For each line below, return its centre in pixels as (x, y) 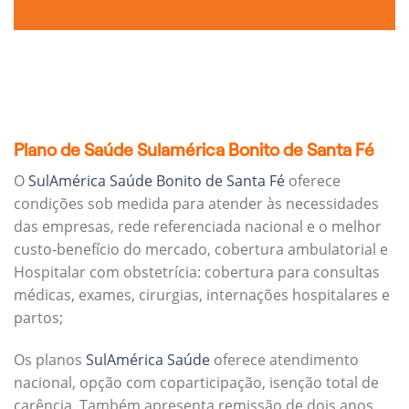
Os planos (50, 359)
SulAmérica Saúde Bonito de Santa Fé (157, 181)
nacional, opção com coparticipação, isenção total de (196, 382)
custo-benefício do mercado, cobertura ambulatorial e (201, 250)
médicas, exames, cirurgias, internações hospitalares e (202, 295)
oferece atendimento (284, 359)
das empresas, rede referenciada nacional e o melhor (198, 227)
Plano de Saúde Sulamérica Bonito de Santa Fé (194, 150)
